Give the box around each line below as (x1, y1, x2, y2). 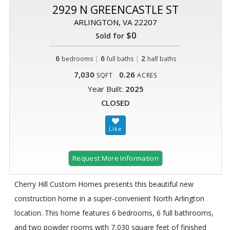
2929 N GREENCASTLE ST (52, 3, 179, 17)
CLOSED (101, 98, 130, 108)
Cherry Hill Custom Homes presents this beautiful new (14, 179, 194, 189)
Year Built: (87, 84, 125, 94)
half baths (147, 54, 176, 64)
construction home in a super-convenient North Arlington (14, 193, 204, 203)
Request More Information (72, 154, 159, 163)
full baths (106, 54, 133, 64)
